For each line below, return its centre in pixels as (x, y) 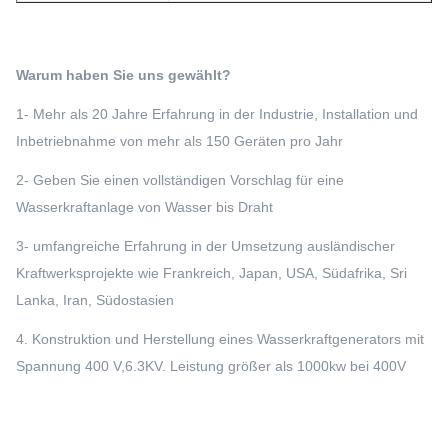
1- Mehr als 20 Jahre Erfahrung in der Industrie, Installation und (217, 114)
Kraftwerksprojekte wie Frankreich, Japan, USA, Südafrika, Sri (211, 273)
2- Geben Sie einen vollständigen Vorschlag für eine (180, 180)
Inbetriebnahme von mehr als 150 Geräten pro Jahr (179, 141)
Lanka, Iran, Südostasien (95, 300)
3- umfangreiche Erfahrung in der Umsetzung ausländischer (205, 246)
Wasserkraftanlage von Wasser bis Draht (144, 207)
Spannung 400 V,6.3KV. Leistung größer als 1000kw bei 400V (211, 366)
